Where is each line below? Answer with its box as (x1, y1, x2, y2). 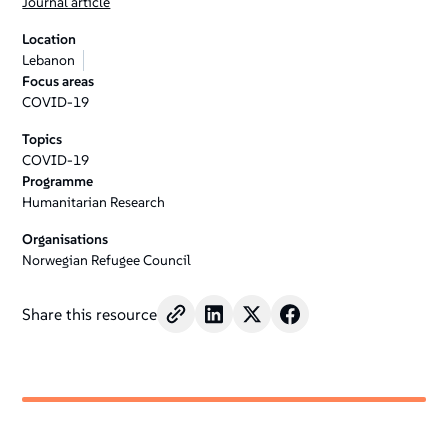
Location (22, 30, 77, 48)
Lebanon (22, 51, 76, 69)
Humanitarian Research (22, 193, 166, 211)
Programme (22, 172, 94, 190)
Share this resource (22, 304, 158, 324)
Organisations (22, 230, 109, 248)
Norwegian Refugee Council (22, 251, 192, 269)
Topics (22, 130, 63, 148)
